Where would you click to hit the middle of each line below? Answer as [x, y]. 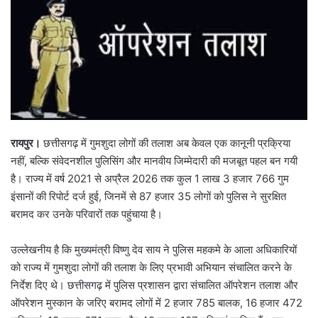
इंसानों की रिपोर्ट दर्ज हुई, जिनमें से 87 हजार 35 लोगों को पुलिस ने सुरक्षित [148, 197]
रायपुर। [26, 143]
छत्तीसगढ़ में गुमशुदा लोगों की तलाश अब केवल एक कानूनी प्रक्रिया [165, 143]
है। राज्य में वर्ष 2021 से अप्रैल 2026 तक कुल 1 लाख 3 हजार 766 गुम [150, 179]
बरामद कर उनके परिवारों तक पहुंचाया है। [87, 214]
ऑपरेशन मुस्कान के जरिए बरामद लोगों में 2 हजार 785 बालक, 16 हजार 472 [157, 303]
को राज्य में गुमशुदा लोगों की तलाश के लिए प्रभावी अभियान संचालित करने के [151, 268]
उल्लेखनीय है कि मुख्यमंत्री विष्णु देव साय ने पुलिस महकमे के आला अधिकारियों [154, 250]
